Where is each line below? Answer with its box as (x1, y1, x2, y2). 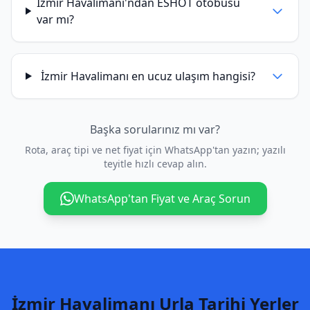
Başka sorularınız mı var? (90, 122, 220, 137)
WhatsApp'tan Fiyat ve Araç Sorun (73, 191, 250, 206)
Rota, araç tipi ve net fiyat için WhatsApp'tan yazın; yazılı (24, 143, 286, 156)
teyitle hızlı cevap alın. (103, 157, 207, 170)
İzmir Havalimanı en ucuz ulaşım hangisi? (41, 69, 256, 84)
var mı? (37, 12, 75, 27)
